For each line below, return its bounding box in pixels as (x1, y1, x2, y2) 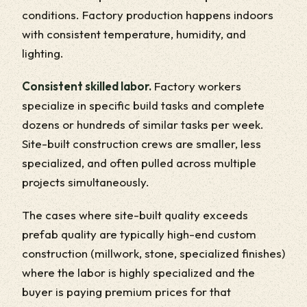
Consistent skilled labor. (22, 78, 151, 93)
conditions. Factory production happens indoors (22, 7, 273, 22)
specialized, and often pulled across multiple (22, 155, 256, 170)
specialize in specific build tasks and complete (22, 97, 265, 112)
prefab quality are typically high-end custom (22, 226, 256, 241)
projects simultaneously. (22, 174, 149, 189)
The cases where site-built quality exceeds (22, 207, 248, 222)
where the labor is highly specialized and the (22, 265, 255, 280)
